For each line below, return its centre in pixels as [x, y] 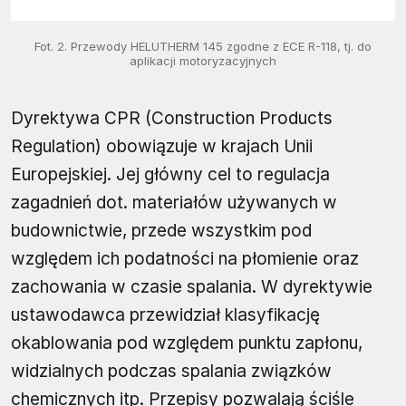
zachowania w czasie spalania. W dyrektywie [192, 286]
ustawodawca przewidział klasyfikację [165, 314]
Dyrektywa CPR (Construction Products [172, 118]
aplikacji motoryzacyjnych [203, 60]
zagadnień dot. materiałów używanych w [174, 202]
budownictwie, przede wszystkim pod [161, 230]
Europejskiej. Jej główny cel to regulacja [170, 174]
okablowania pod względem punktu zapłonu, [187, 343]
